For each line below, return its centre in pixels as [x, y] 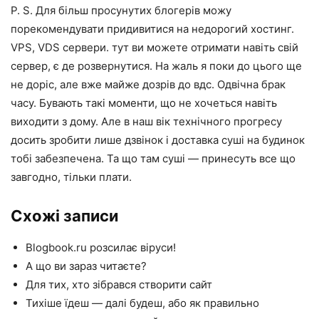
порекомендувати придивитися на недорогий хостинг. [152, 28]
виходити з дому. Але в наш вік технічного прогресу [146, 121]
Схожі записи [64, 215]
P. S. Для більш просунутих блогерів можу [121, 10]
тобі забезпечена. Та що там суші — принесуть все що [153, 158]
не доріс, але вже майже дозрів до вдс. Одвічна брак [148, 84]
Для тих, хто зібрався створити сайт [119, 284]
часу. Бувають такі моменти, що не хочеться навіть [144, 103]
